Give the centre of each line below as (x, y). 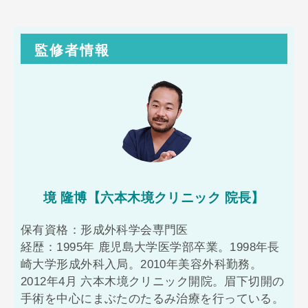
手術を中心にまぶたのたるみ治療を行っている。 (153, 298)
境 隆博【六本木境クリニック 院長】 (154, 197)
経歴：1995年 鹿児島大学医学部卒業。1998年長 (150, 247)
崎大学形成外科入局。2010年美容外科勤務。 (142, 264)
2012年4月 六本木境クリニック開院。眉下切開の (153, 281)
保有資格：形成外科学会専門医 (104, 230)
